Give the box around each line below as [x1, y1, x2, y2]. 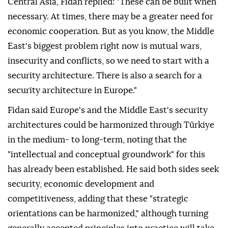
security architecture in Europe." [8, 86, 137, 95]
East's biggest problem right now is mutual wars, [8, 42, 202, 51]
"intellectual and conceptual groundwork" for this [8, 150, 205, 159]
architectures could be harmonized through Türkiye [8, 121, 214, 130]
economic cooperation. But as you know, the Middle [8, 27, 214, 36]
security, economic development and [8, 180, 154, 189]
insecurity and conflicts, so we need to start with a [8, 56, 209, 66]
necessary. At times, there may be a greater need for [8, 12, 213, 21]
